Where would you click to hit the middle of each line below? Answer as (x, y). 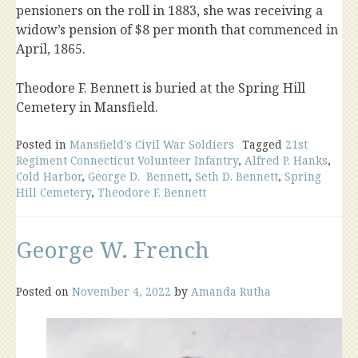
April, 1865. (51, 49)
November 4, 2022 (121, 291)
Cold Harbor (49, 176)
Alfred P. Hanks (286, 160)
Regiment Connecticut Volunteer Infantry (127, 160)
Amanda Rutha (231, 291)
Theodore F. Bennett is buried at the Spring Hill (161, 88)
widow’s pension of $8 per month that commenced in (177, 30)
